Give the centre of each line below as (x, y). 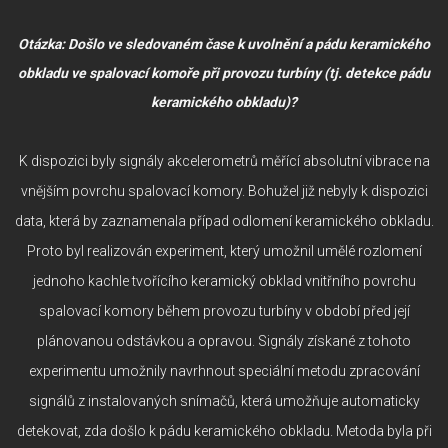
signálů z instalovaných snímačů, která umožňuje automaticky (224, 400)
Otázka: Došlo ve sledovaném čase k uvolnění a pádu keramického (224, 43)
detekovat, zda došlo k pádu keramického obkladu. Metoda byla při (224, 430)
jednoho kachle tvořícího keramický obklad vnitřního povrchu (224, 280)
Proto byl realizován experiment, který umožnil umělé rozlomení (224, 250)
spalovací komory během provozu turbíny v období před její (224, 310)
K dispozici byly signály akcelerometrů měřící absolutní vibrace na (224, 160)
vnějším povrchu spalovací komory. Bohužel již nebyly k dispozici (224, 190)
